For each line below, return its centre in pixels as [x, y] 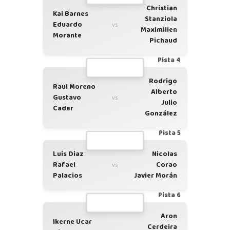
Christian [162, 8]
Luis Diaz [68, 154]
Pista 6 [169, 195]
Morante [67, 35]
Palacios [68, 176]
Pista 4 [169, 60]
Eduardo [68, 24]
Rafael [64, 165]
